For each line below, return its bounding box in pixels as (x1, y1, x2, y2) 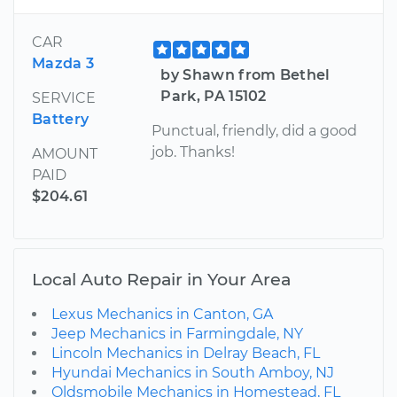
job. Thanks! (152, 143, 236, 160)
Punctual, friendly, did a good (152, 121, 358, 139)
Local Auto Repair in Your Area (32, 268, 291, 290)
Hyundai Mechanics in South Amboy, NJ (51, 363, 334, 381)
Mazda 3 (32, 54, 95, 72)
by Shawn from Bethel (160, 66, 331, 83)
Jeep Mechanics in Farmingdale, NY (51, 324, 303, 342)
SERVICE (32, 89, 96, 106)
